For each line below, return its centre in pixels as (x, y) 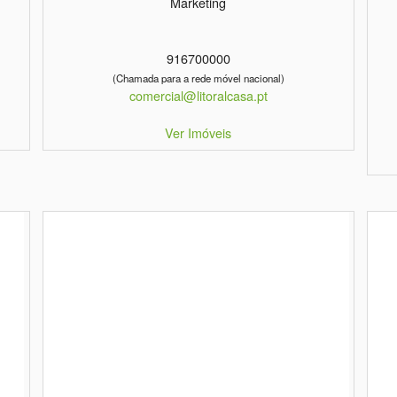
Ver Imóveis (198, 133)
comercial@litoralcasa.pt (198, 96)
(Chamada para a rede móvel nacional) (198, 78)
